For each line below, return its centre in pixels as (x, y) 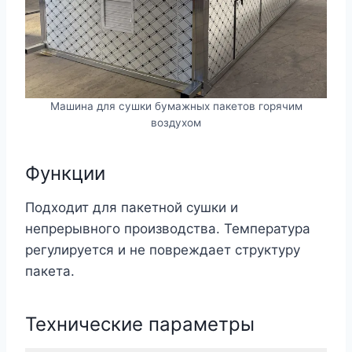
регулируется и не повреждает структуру (163, 249)
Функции (65, 173)
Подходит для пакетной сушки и (132, 207)
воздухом (176, 122)
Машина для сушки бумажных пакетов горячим (176, 106)
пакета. (50, 271)
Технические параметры (140, 324)
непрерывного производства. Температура (168, 228)
